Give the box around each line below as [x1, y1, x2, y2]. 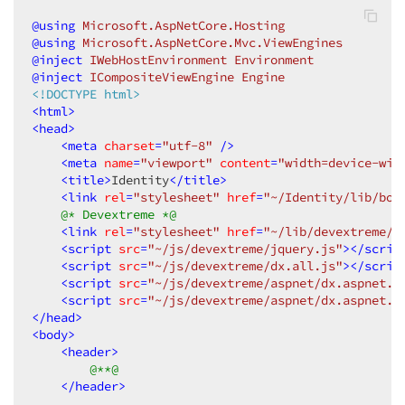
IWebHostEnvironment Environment [82, 52, 314, 68]
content [220, 155, 270, 171]
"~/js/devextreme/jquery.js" [147, 240, 343, 257]
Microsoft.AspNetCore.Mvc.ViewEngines [75, 34, 343, 51]
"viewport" [140, 155, 212, 171]
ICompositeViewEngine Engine [82, 69, 285, 85]
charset [104, 137, 155, 154]
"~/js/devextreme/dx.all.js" [147, 258, 343, 274]
